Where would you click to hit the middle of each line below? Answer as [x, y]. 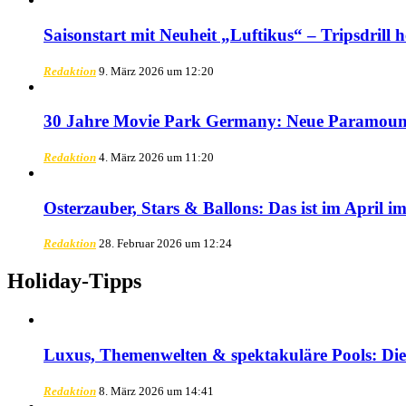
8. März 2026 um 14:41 [156, 391]
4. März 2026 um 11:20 [156, 157]
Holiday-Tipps [74, 281]
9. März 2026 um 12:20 [156, 71]
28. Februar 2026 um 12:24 [165, 244]
